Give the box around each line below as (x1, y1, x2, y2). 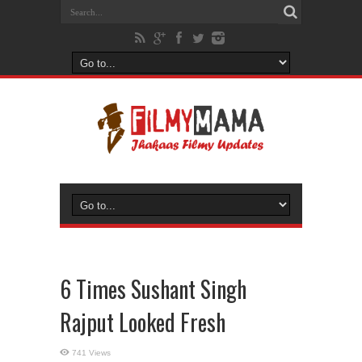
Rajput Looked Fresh (60, 305, 225, 339)
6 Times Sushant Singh (60, 272, 246, 305)
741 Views (72, 348, 111, 357)
